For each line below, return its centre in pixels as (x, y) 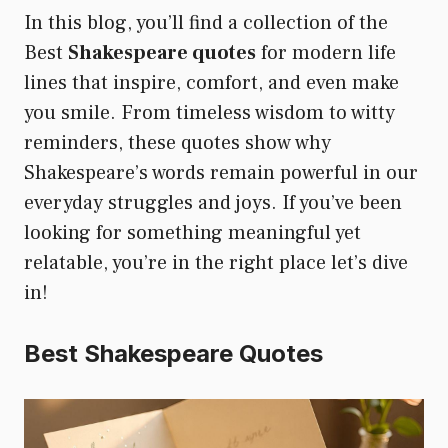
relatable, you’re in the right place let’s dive (216, 262)
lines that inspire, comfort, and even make (211, 82)
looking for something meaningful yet (192, 232)
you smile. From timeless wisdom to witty (209, 112)
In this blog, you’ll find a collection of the (206, 22)
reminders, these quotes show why (177, 142)
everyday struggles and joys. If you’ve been (213, 202)
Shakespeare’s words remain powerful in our (221, 172)
